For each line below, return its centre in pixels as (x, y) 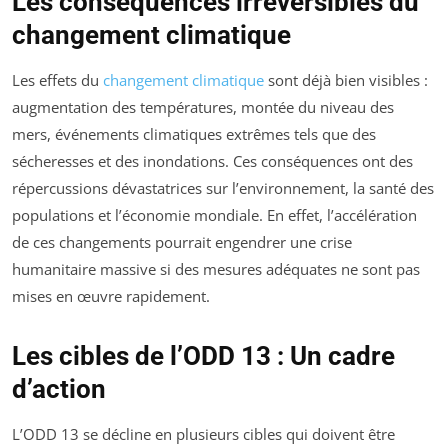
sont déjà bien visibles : (346, 80)
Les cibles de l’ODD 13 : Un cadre (203, 356)
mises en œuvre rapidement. (111, 296)
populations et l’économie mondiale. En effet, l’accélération (214, 215)
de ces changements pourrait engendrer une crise (182, 242)
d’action (59, 389)
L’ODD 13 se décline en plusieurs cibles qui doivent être (203, 434)
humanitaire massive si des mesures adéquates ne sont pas (216, 269)
